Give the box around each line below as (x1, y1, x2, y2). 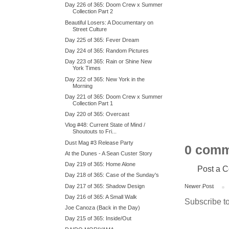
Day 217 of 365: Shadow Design (65, 182, 145, 189)
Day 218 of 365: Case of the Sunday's (65, 172, 159, 178)
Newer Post (185, 183, 214, 190)
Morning (73, 82, 93, 89)
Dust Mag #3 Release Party (65, 139, 134, 146)
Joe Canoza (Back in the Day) (65, 204, 141, 211)
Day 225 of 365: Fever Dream (65, 36, 140, 43)
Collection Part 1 (73, 100, 113, 106)
